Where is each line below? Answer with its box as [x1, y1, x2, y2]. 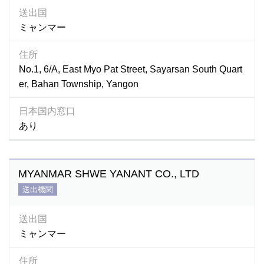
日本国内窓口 [19, 106, 75, 116]
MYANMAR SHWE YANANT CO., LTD [18, 168, 199, 180]
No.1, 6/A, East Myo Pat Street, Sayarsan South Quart [19, 64, 242, 74]
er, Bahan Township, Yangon [19, 79, 138, 89]
